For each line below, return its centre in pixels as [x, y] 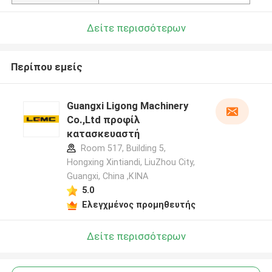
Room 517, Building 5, [122, 148]
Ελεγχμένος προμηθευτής [138, 204]
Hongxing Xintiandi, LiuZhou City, [131, 162]
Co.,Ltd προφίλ [103, 120]
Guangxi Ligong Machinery [127, 106]
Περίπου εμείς [46, 67]
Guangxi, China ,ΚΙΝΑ [107, 176]
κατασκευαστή [103, 134]
